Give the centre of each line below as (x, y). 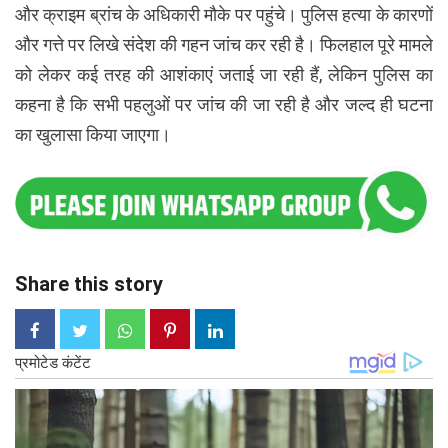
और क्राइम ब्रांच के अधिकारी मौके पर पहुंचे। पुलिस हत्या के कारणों (224, 14)
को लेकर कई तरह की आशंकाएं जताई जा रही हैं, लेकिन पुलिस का (224, 74)
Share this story (89, 283)
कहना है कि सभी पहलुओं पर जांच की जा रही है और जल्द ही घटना (224, 104)
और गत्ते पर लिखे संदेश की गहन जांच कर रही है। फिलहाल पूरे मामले (224, 44)
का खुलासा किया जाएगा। (93, 134)
